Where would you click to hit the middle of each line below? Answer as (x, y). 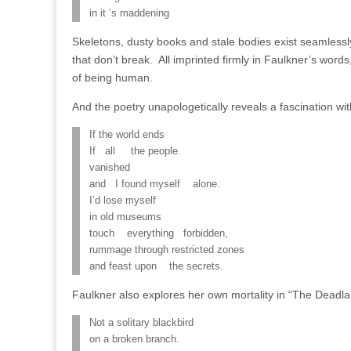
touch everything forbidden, (159, 233)
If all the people (134, 151)
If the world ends (127, 135)
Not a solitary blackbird (141, 323)
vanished (110, 168)
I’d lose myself (123, 201)
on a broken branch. (134, 339)
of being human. (112, 78)
